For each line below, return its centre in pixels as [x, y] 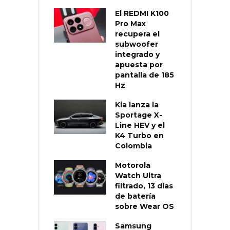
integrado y [137, 55]
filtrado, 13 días [144, 186]
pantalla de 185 [145, 75]
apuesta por [139, 65]
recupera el [137, 34]
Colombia [133, 146]
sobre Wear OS [145, 207]
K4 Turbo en [139, 136]
